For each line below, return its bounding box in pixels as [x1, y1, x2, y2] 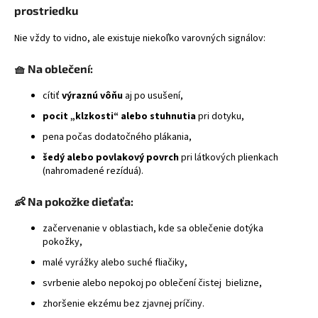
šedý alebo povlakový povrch [43, 150, 179, 165]
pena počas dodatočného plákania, [43, 129, 192, 144]
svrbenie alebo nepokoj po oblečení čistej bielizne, [43, 275, 262, 290]
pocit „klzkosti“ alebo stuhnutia [43, 109, 196, 124]
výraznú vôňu [62, 88, 123, 103]
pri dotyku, [196, 109, 244, 124]
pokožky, [43, 234, 82, 249]
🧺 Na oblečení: [14, 61, 93, 75]
